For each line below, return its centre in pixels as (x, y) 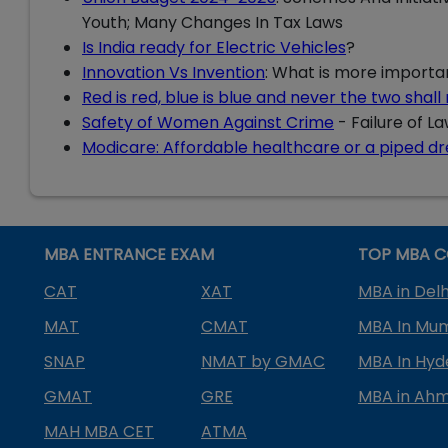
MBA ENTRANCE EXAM (129, 254)
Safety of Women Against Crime (208, 122)
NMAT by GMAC (263, 361)
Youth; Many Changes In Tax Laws (212, 22)
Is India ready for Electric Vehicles (214, 47)
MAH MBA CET (99, 431)
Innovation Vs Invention (173, 72)
